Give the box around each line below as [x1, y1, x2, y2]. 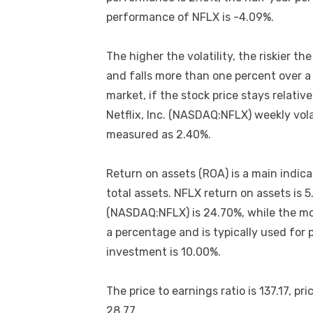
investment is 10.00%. [106, 245, 221, 259]
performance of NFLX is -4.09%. [106, 10, 274, 24]
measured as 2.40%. [106, 128, 211, 142]
